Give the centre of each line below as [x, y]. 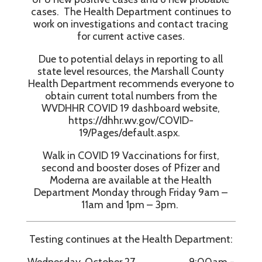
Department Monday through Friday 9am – [131, 192]
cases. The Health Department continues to [131, 12]
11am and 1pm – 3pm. [131, 205]
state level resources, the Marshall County [131, 71]
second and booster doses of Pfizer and [131, 168]
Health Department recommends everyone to [131, 84]
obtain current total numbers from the [131, 96]
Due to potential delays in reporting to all [131, 59]
